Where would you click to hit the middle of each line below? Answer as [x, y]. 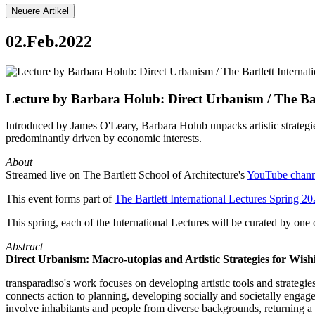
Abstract [24, 247]
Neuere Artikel [40, 11]
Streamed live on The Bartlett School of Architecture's [126, 175]
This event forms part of [60, 199]
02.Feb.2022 [49, 42]
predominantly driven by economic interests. [104, 139]
